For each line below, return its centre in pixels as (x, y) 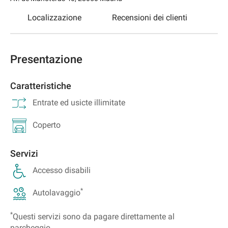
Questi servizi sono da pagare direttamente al (94, 216)
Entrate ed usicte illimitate (79, 102)
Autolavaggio (56, 192)
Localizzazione (54, 17)
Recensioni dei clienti (150, 17)
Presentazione (46, 59)
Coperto (47, 125)
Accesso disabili (62, 170)
